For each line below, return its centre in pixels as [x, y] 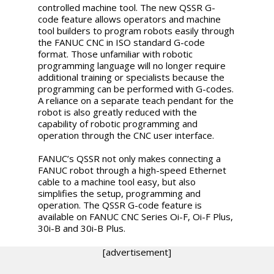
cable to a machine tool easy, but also [117, 181]
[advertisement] [137, 252]
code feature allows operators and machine [130, 19]
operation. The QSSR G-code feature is [120, 205]
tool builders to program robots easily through [136, 30]
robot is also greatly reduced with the [118, 112]
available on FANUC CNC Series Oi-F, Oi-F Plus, [136, 216]
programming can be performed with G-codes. [136, 88]
